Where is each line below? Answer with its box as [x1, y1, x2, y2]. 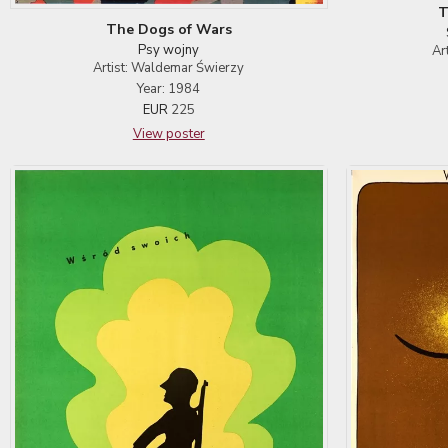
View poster [132, 124, 205, 143]
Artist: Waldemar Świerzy [93, 58, 245, 77]
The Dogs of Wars [105, 19, 232, 39]
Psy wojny [138, 40, 200, 59]
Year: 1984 [137, 79, 201, 98]
